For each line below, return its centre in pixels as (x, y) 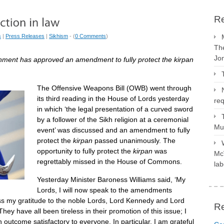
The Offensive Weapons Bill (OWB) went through (114, 88)
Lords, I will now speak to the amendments (104, 190)
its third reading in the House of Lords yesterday (113, 98)
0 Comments (90, 36)
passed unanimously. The (134, 140)
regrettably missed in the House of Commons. (109, 161)
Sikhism (58, 36)
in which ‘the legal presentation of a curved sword (115, 109)
